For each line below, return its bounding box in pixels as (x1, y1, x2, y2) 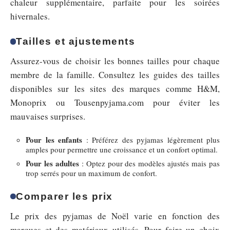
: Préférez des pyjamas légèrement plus (82, 134, 220, 145)
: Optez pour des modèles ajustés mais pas (79, 158, 220, 168)
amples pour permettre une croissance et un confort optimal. (26, 144, 218, 155)
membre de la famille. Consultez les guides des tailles (10, 69, 220, 81)
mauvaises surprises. (10, 110, 85, 123)
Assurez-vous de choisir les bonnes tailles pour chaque (10, 55, 220, 67)
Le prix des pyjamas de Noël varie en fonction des (10, 209, 220, 222)
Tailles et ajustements (16, 36, 136, 47)
